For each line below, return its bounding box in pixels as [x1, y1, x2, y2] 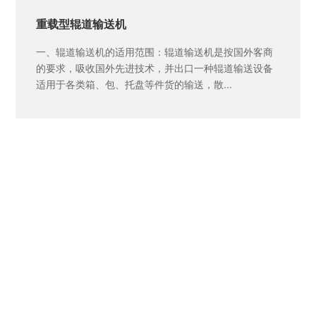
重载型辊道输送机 [36, 15, 127, 32]
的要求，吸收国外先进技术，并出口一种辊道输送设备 [36, 61, 274, 75]
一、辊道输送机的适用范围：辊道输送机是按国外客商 [36, 44, 274, 59]
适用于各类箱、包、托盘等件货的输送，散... [36, 77, 233, 91]
